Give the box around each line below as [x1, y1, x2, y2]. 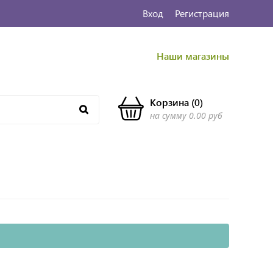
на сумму [149, 109, 186, 121]
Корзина [149, 95, 189, 108]
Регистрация [174, 7, 229, 19]
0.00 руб [188, 109, 222, 121]
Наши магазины [157, 49, 229, 62]
